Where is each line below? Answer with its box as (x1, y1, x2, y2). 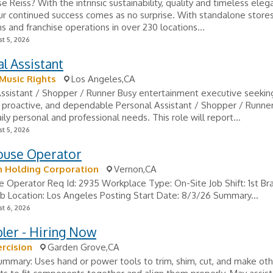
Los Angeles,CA (71, 73, 135, 85)
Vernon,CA (114, 163, 157, 175)
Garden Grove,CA (48, 241, 119, 253)
